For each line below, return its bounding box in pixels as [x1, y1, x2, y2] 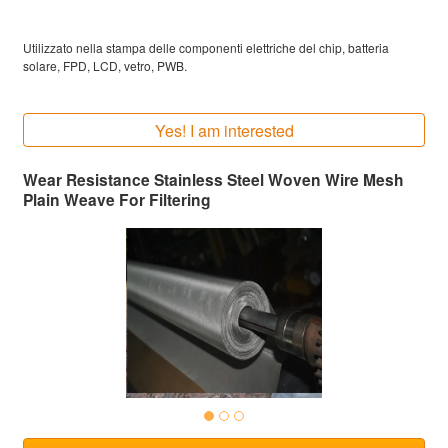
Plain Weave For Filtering [23, 187, 211, 211]
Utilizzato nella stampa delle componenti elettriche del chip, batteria [23, 38, 389, 56]
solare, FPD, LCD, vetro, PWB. [23, 56, 187, 74]
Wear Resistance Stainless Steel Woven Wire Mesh [23, 167, 404, 191]
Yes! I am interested [223, 118, 294, 142]
